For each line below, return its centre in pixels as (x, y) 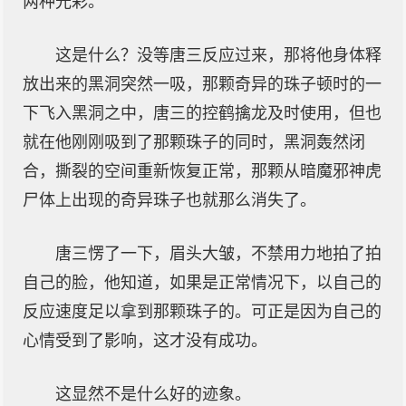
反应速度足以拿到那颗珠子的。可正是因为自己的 (202, 312)
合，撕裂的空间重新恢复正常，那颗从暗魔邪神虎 (202, 171)
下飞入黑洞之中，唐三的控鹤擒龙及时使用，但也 (202, 113)
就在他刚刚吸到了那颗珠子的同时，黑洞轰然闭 (194, 142)
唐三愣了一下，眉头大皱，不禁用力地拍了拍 (218, 254)
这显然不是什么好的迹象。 (153, 394)
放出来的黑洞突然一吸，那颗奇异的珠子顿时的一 (202, 84)
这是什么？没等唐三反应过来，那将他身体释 (218, 55)
